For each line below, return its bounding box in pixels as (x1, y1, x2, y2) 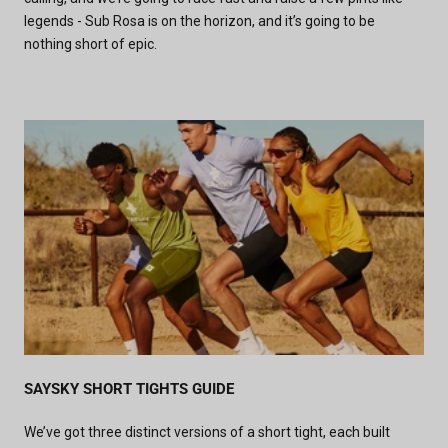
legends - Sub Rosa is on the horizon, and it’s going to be (24, 12, 375, 29)
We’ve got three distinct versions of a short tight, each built (24, 424, 390, 441)
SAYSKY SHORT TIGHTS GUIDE (24, 380, 234, 399)
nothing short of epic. (24, 35, 157, 52)
